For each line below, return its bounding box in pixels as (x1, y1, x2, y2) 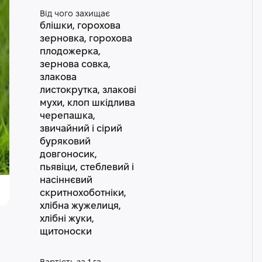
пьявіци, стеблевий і (39, 163, 134, 172)
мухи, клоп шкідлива (39, 99, 135, 108)
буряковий (39, 137, 91, 146)
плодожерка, (39, 47, 101, 56)
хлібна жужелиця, (39, 202, 121, 211)
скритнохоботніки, (39, 189, 126, 198)
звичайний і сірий (39, 125, 122, 133)
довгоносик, (39, 150, 97, 159)
